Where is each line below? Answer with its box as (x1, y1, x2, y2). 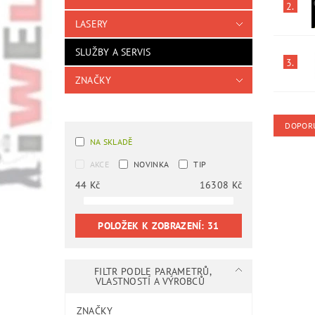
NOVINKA (134, 159, 169, 170)
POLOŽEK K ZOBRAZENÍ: (98, 219, 208, 233)
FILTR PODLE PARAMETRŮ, (94, 265, 212, 278)
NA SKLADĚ (89, 136, 133, 148)
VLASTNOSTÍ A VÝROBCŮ (95, 275, 208, 288)
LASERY (75, 18, 108, 31)
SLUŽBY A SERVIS (75, 46, 151, 59)
